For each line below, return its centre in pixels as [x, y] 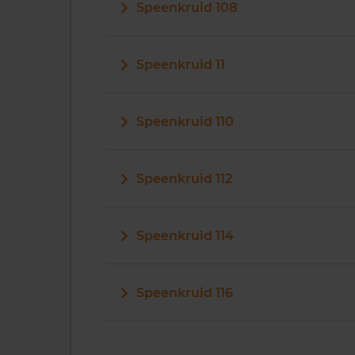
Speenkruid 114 [185, 236]
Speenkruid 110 [185, 122]
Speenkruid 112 [184, 179]
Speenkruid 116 [185, 293]
